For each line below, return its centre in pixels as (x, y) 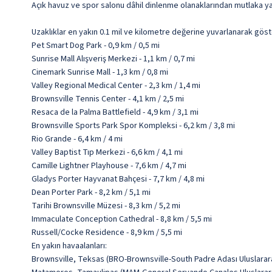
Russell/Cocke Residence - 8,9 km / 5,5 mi (107, 233)
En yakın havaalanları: (69, 246)
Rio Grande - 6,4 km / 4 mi (77, 139)
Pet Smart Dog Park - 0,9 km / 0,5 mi (96, 46)
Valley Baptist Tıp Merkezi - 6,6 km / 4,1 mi (107, 153)
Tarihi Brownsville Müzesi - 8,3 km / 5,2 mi (106, 206)
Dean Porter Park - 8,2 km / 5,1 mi (91, 193)
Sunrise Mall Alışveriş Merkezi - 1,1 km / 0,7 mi (113, 59)
